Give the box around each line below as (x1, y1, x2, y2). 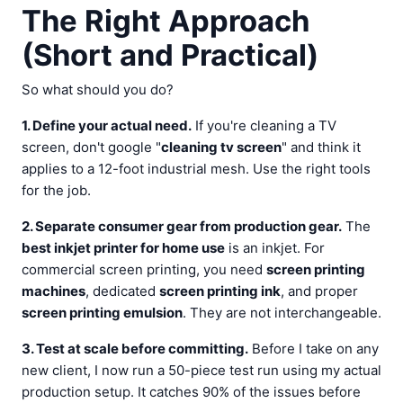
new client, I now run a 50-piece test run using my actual (22, 362, 381, 379)
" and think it (282, 139, 361, 156)
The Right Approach (22, 3, 309, 39)
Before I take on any (248, 340, 379, 357)
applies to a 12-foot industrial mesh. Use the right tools (22, 160, 371, 177)
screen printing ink (159, 282, 281, 300)
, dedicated (85, 282, 159, 300)
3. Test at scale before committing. (22, 340, 248, 357)
